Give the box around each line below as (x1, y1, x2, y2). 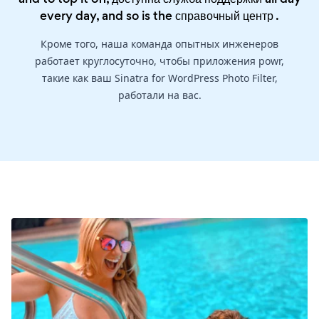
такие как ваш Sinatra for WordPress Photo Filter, (41, 70, 278, 85)
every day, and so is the (40, 6, 175, 24)
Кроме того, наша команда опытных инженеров (41, 36, 278, 51)
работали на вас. (117, 88, 202, 102)
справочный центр (175, 6, 273, 24)
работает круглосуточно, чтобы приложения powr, (35, 53, 284, 68)
